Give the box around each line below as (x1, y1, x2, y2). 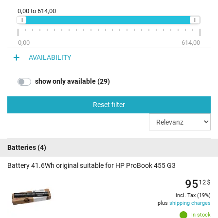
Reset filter (93, 101, 125, 109)
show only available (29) (35, 77, 110, 86)
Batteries (7, 144, 36, 152)
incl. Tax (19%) (176, 192, 211, 199)
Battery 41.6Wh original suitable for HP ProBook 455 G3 (7, 162, 176, 170)
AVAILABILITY (29, 53, 71, 61)
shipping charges (169, 200, 211, 207)
